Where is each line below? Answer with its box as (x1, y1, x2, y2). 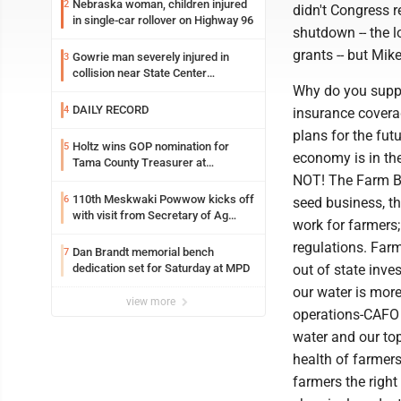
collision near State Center (73, 66, 207, 80)
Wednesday (73, 82, 132, 96)
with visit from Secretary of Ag (73, 209, 228, 222)
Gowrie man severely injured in (73, 50, 229, 64)
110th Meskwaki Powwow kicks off (73, 192, 254, 206)
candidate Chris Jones (73, 225, 186, 238)
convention (73, 172, 128, 185)
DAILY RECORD (73, 103, 149, 116)
